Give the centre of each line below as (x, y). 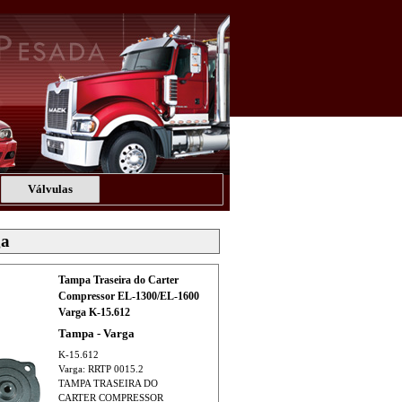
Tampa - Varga (96, 333)
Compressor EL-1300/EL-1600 (128, 296)
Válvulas (50, 189)
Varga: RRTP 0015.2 (100, 369)
